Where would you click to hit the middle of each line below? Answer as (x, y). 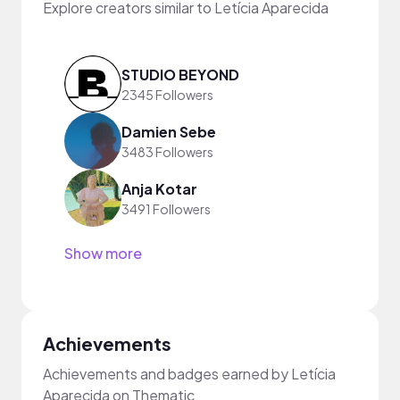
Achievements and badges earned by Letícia (189, 374)
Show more (103, 253)
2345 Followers (167, 94)
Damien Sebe (169, 131)
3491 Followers (166, 208)
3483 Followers (167, 151)
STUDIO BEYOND (180, 74)
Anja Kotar (159, 188)
